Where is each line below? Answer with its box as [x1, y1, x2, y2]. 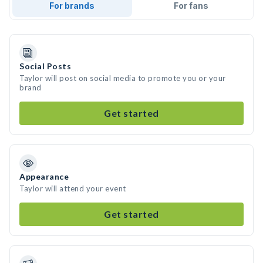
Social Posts [19, 61, 71, 71]
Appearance [19, 171, 69, 181]
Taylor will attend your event [19, 184, 126, 193]
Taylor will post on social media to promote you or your [19, 73, 226, 83]
